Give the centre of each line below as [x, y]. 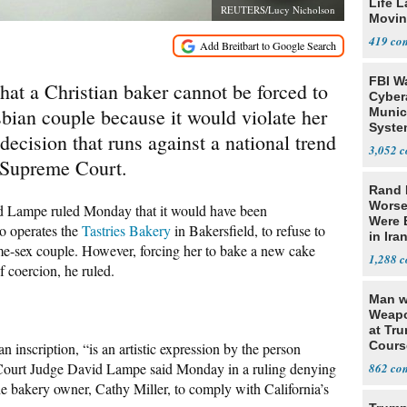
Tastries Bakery [126, 230]
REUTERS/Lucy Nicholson [278, 10]
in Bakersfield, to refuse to [248, 230]
